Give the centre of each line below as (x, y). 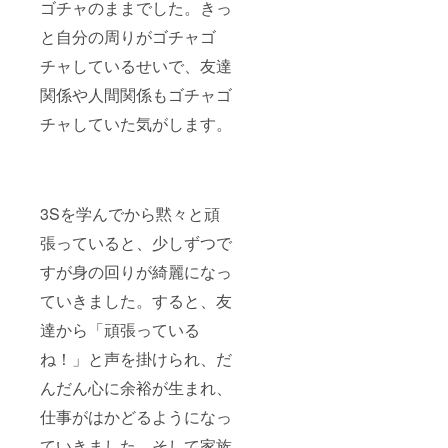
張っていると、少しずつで (136, 243)
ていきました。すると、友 (136, 301)
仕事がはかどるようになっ (136, 417)
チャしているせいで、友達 (136, 66)
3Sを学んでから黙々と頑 (130, 214)
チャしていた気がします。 (136, 124)
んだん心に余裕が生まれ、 (136, 388)
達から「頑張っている (120, 330)
